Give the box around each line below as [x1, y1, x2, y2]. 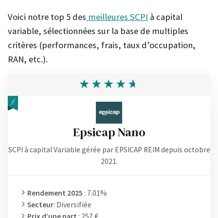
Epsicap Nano [73, 124, 145, 141]
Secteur [27, 200, 54, 210]
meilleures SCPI [86, 11, 148, 23]
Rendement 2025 [27, 188, 84, 198]
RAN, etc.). [8, 54, 48, 65]
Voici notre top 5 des [8, 11, 86, 23]
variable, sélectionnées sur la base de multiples [8, 25, 188, 37]
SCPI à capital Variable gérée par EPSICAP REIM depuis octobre [8, 145, 210, 155]
